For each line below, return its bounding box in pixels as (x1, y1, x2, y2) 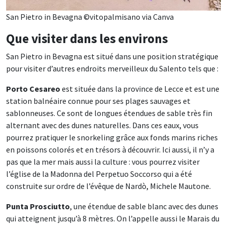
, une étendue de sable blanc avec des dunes (70, 201, 218, 212)
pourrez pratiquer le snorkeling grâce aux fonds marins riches (6, 132, 218, 143)
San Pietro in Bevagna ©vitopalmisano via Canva (6, 12, 174, 22)
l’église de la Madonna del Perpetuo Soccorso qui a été (6, 169, 192, 179)
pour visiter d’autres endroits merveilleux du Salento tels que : (6, 63, 218, 74)
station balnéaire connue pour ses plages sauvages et (6, 96, 191, 106)
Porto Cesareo (6, 84, 60, 94)
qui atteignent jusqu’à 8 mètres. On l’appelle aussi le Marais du (6, 213, 219, 224)
